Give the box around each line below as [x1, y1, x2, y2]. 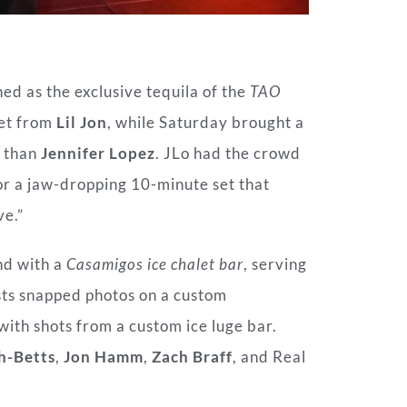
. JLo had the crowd [155, 144, 301, 164]
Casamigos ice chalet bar [66, 254, 243, 274]
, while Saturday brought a [107, 113, 304, 133]
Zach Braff [152, 347, 233, 367]
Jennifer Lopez [41, 144, 155, 164]
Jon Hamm [64, 347, 144, 367]
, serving [243, 254, 307, 274]
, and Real [233, 347, 306, 367]
